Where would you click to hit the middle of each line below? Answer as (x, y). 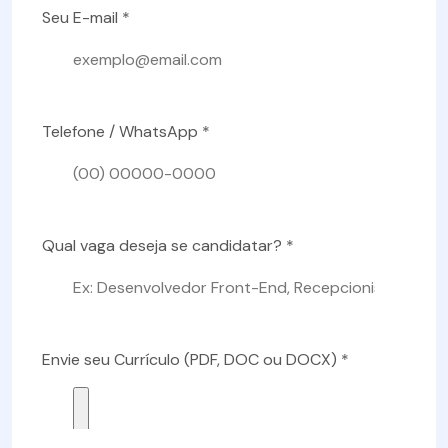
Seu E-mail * (86, 17)
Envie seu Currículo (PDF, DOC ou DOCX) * (195, 359)
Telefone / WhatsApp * (126, 131)
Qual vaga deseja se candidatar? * (168, 245)
